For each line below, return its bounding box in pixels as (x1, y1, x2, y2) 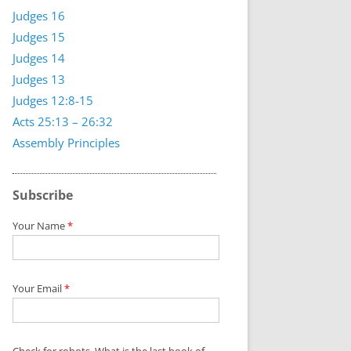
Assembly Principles (12, 135, 120, 150)
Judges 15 (12, 29, 65, 45)
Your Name (12, 219, 67, 233)
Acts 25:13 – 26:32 (12, 114, 113, 129)
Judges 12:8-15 (12, 92, 93, 108)
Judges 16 (12, 8, 65, 24)
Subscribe (12, 186, 73, 204)
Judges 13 (12, 71, 65, 87)
